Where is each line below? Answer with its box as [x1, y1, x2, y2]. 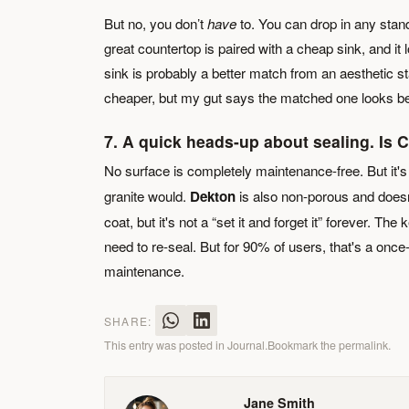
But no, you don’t [104, 14, 207, 33]
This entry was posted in [104, 337, 227, 353]
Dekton [190, 186, 236, 206]
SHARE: [104, 312, 152, 329]
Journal [227, 337, 265, 353]
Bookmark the [267, 337, 339, 353]
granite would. [104, 186, 190, 205]
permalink [339, 337, 388, 353]
